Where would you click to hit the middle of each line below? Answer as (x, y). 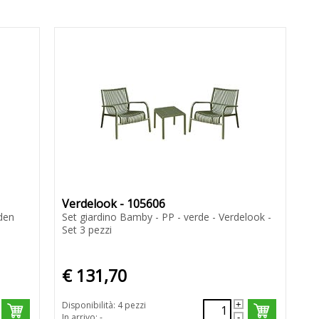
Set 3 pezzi (87, 230)
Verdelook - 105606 (113, 204)
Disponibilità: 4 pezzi (104, 305)
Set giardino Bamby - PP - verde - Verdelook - (166, 217)
